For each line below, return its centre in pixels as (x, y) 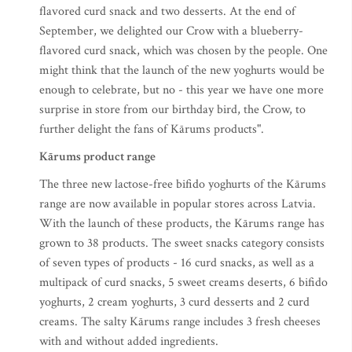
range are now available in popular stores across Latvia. (178, 203)
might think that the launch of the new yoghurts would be (182, 70)
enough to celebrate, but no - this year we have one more (181, 90)
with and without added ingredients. (129, 341)
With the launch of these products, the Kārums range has (182, 223)
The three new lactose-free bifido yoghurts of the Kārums (183, 184)
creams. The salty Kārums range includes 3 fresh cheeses (180, 321)
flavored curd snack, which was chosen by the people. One (183, 50)
